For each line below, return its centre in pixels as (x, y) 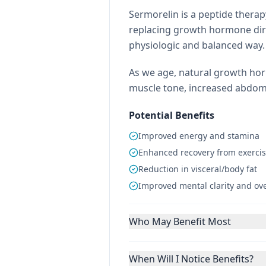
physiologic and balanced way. (197, 45)
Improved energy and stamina (199, 136)
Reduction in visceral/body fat (198, 169)
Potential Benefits (172, 115)
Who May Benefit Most (180, 221)
